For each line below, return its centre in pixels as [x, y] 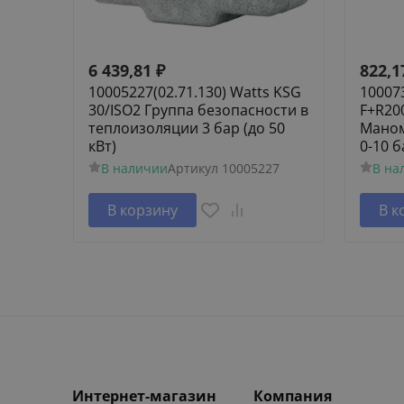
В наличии [134, 168]
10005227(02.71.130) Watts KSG [195, 92]
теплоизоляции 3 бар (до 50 [187, 128]
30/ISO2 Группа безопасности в [198, 110]
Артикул [193, 168]
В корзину [142, 210]
